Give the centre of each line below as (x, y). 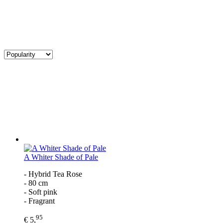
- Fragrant (39, 201)
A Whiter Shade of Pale (61, 157)
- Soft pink (41, 192)
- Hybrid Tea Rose (53, 174)
